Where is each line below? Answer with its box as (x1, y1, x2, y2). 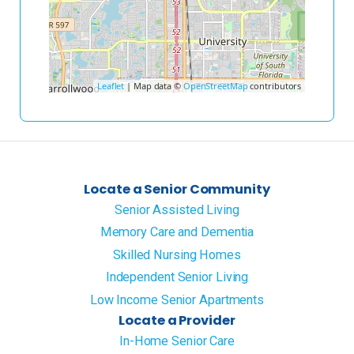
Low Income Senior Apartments (89, 292, 265, 307)
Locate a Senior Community (84, 180, 270, 198)
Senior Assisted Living (115, 201, 239, 217)
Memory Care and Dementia (100, 224, 254, 239)
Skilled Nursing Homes (113, 247, 241, 262)
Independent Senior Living (105, 269, 249, 284)
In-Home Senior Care (119, 333, 235, 348)
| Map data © (124, 80, 183, 92)
